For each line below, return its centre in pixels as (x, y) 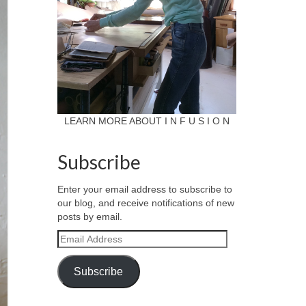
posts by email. (89, 217)
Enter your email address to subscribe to (144, 189)
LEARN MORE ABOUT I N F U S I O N (147, 121)
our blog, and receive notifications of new (145, 203)
